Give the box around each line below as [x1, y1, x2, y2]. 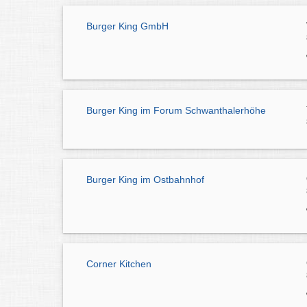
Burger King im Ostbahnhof [86, 174, 204, 186]
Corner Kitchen [86, 258, 151, 269]
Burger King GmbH [86, 21, 169, 32]
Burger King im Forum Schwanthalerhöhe [86, 105, 266, 116]
